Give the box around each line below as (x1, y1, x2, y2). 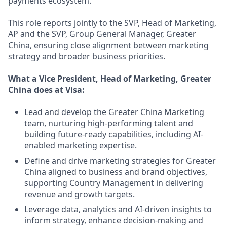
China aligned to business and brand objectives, (24, 166, 207, 177)
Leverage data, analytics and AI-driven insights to (24, 204, 212, 215)
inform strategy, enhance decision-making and (24, 215, 203, 226)
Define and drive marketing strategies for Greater (24, 155, 216, 166)
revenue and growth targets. (24, 188, 135, 200)
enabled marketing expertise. (24, 140, 137, 151)
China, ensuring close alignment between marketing (8, 40, 209, 51)
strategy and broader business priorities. (8, 51, 165, 62)
